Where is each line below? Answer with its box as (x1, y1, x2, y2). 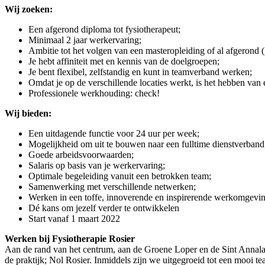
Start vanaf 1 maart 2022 (28, 213, 120, 224)
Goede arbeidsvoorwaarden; (28, 149, 134, 160)
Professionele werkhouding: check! (28, 88, 160, 98)
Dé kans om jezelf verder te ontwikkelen (28, 202, 179, 213)
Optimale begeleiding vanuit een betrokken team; (28, 170, 211, 181)
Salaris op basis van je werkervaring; (28, 160, 165, 170)
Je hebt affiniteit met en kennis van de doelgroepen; (28, 56, 219, 66)
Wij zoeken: (5, 4, 53, 14)
